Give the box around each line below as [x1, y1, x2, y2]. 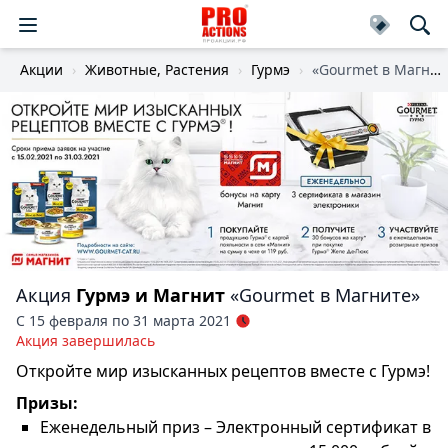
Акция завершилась [16, 330, 155, 350]
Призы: [16, 391, 78, 414]
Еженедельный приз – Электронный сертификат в [40, 415, 431, 438]
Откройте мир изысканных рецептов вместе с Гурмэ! [16, 359, 430, 382]
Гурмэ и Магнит [76, 282, 225, 307]
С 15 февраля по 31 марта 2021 [16, 310, 231, 330]
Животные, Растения [85, 60, 229, 79]
